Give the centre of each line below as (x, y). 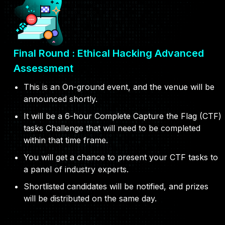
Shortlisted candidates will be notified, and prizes (116, 187)
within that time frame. (66, 140)
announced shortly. (61, 99)
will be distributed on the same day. (90, 199)
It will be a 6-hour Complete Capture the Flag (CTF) (123, 116)
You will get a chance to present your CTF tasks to (121, 157)
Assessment (43, 69)
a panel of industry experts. (76, 170)
